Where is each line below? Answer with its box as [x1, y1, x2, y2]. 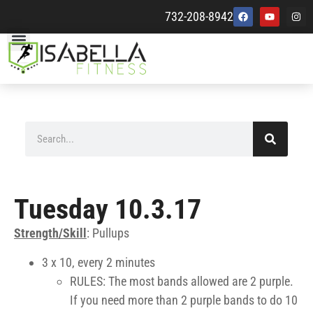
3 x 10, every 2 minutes [42, 254, 155, 270]
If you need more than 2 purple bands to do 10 [70, 292, 298, 307]
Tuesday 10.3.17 [14, 193, 201, 226]
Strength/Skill [14, 226, 87, 241]
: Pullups [87, 226, 129, 241]
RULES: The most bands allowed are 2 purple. [70, 273, 293, 289]
